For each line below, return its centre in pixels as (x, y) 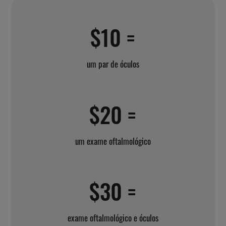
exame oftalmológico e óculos (113, 218)
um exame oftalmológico (113, 141)
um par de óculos (113, 64)
